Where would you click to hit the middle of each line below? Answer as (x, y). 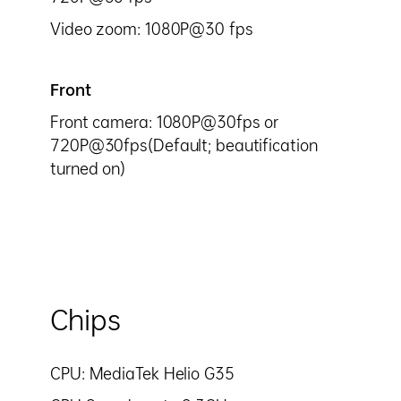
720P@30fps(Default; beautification (184, 145)
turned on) (88, 169)
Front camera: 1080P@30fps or (165, 122)
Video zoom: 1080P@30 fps (152, 29)
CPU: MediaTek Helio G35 (142, 374)
